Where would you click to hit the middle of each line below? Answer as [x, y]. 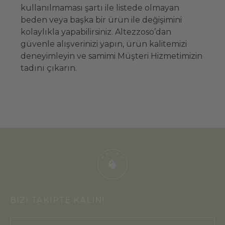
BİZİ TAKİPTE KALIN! [57, 200]
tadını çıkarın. [49, 68]
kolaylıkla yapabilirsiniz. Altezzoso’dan [96, 32]
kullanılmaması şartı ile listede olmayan [100, 8]
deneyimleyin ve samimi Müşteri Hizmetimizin [111, 56]
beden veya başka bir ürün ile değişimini [101, 20]
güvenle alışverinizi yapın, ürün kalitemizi [104, 44]
